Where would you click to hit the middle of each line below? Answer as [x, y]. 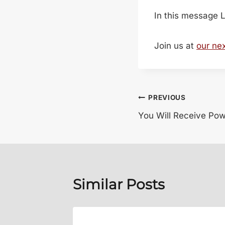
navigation [176, 121]
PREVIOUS [167, 98]
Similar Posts [119, 184]
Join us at [175, 45]
